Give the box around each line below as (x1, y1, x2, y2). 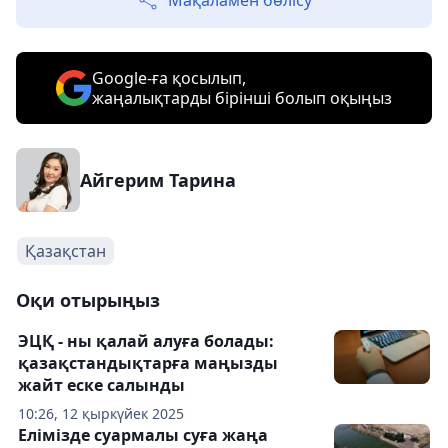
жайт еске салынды (18, 374, 185, 396)
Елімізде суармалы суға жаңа (18, 424, 268, 446)
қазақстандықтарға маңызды (18, 352, 278, 374)
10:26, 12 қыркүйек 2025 (18, 404, 184, 423)
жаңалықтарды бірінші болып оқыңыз (92, 87, 392, 109)
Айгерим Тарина (80, 168, 236, 192)
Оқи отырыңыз (16, 288, 160, 312)
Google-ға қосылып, (92, 67, 246, 89)
